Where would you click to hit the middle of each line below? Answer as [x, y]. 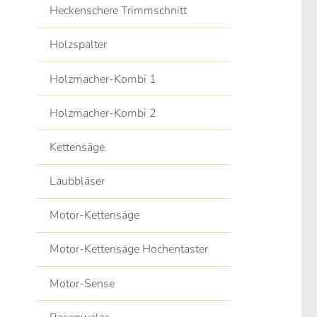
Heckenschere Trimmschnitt [119, 11]
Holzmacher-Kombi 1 [103, 79]
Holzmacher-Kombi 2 [103, 113]
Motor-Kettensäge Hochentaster [129, 249]
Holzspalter [79, 45]
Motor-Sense [82, 283]
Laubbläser [77, 181]
